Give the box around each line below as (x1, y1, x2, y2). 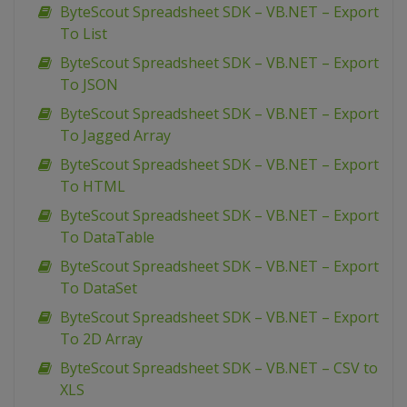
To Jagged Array (60, 125, 171, 146)
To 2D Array (60, 329, 143, 350)
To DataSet (60, 278, 137, 299)
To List (60, 24, 107, 45)
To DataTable (60, 227, 154, 248)
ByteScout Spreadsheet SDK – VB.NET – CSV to (60, 358, 378, 379)
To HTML (60, 176, 125, 197)
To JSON (60, 74, 118, 95)
